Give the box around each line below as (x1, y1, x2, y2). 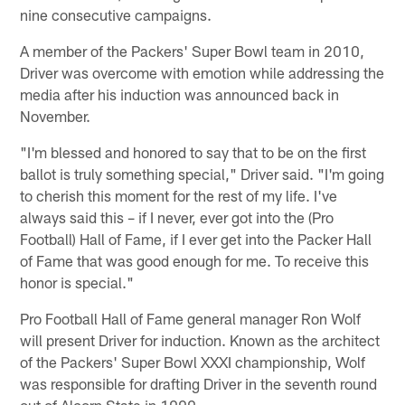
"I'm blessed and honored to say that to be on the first (20, 142, 367, 161)
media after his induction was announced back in (20, 84, 340, 103)
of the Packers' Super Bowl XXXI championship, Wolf (20, 352, 366, 371)
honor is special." (20, 272, 135, 291)
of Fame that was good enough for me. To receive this (20, 250, 370, 269)
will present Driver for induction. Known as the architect (20, 330, 381, 349)
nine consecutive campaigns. (20, 5, 212, 24)
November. (20, 106, 91, 125)
